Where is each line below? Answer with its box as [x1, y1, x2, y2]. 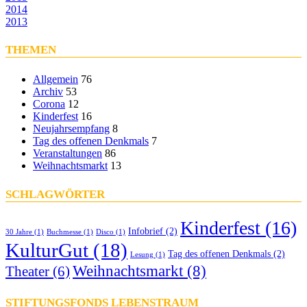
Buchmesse [47, 228, 82, 236]
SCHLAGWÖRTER [5, 187, 105, 201]
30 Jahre [5, 228, 32, 236]
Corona [33, 98, 65, 110]
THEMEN [5, 43, 56, 57]
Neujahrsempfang [33, 123, 110, 135]
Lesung [130, 251, 153, 259]
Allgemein [33, 73, 78, 86]
